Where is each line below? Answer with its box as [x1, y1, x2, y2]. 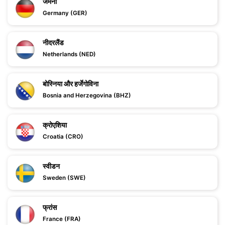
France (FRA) [43, 215, 81, 222]
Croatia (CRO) [43, 133, 83, 140]
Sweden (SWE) [43, 174, 86, 181]
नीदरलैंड [43, 38, 64, 47]
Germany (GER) [43, 10, 87, 17]
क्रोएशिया [43, 121, 67, 129]
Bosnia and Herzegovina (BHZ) [43, 92, 131, 99]
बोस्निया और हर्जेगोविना [43, 79, 98, 88]
